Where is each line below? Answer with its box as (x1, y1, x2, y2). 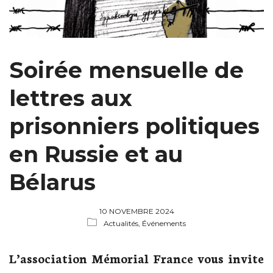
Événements (142, 219, 186, 228)
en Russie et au (9, 141, 183, 168)
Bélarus (9, 169, 96, 196)
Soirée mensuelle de (9, 57, 244, 83)
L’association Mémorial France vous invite (9, 249, 264, 266)
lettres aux (9, 85, 132, 112)
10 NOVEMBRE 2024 (99, 207, 174, 216)
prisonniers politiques (9, 113, 260, 140)
